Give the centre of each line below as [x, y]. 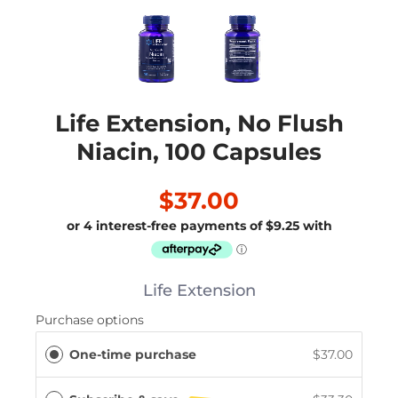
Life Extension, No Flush [199, 124]
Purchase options [90, 319]
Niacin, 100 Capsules [199, 152]
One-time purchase [133, 354]
